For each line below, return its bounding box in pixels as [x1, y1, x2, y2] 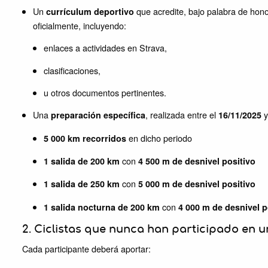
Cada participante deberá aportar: [22, 242, 151, 255]
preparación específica [51, 109, 145, 121]
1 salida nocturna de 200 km [44, 200, 160, 213]
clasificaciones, [44, 63, 100, 77]
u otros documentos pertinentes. [44, 86, 166, 99]
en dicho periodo [126, 131, 192, 144]
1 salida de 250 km [44, 178, 120, 190]
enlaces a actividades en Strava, [44, 41, 167, 54]
